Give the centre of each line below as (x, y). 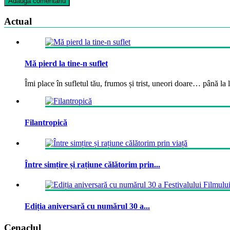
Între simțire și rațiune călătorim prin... (92, 164)
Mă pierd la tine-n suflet (66, 63)
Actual (18, 21)
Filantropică (46, 123)
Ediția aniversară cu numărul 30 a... (87, 206)
